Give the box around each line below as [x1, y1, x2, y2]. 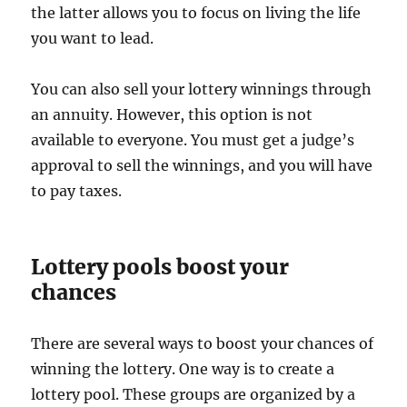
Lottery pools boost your [31, 253, 290, 280]
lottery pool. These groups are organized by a [31, 385, 356, 403]
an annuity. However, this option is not [31, 105, 313, 124]
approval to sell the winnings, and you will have [31, 156, 373, 174]
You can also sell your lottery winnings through [31, 80, 372, 98]
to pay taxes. [31, 182, 123, 200]
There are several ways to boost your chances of [31, 334, 374, 352]
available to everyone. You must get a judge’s [31, 131, 355, 149]
